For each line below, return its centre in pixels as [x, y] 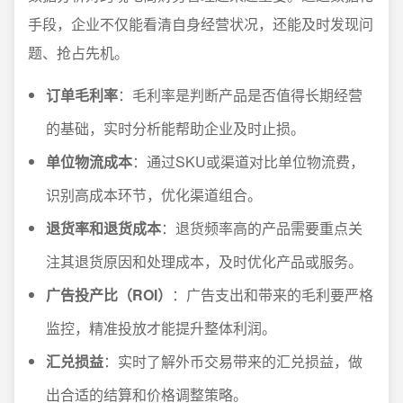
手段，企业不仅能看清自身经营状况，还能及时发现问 [201, 24]
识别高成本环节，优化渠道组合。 [154, 195]
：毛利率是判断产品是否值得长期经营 [240, 95]
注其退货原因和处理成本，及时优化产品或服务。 [204, 261]
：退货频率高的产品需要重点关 [262, 228]
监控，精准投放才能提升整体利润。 [161, 328]
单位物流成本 [89, 161]
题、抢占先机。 [78, 53]
